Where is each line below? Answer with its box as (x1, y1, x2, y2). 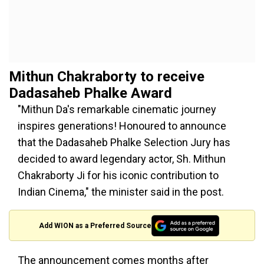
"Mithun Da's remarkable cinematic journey (18, 103, 216, 115)
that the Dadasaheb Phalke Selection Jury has (18, 136, 230, 148)
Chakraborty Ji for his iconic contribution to (18, 169, 219, 181)
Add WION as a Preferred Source (39, 221, 152, 230)
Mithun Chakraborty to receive (9, 68, 204, 85)
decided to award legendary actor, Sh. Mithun (18, 153, 226, 165)
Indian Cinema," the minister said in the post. (18, 186, 224, 198)
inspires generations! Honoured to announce (18, 120, 226, 132)
